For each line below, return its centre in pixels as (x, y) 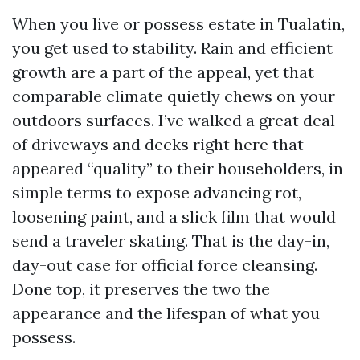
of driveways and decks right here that (158, 144)
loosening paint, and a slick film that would (174, 217)
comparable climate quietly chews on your (174, 96)
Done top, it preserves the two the (141, 289)
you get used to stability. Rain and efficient (172, 48)
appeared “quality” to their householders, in (178, 168)
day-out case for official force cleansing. (165, 265)
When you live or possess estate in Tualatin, (178, 24)
